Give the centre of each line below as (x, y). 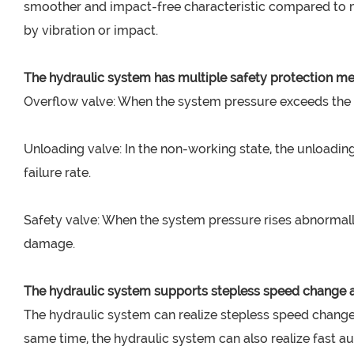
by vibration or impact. (91, 31)
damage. (49, 244)
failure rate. (57, 173)
